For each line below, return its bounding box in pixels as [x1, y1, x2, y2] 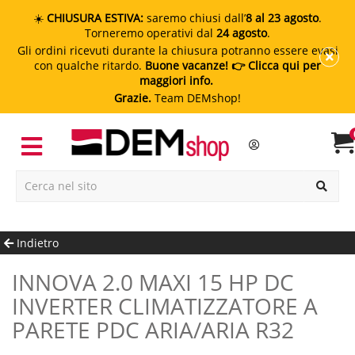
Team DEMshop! [151, 90, 241, 105]
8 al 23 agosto [246, 10, 319, 25]
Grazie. [114, 90, 151, 105]
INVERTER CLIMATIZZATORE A [12, 290, 318, 321]
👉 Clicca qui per [228, 58, 321, 73]
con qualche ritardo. [34, 58, 145, 73]
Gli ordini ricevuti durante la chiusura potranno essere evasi [17, 43, 338, 58]
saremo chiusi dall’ [143, 10, 246, 25]
